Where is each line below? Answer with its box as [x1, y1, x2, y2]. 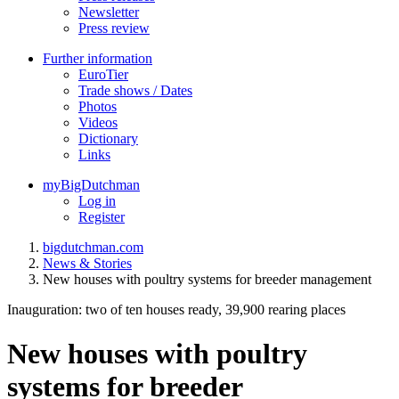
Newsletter [78, 4, 139, 20]
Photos [78, 99, 117, 115]
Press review [78, 20, 150, 37]
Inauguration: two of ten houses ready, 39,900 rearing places [7, 302, 346, 318]
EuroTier [78, 67, 128, 83]
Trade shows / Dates [78, 83, 192, 99]
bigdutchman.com [43, 240, 143, 256]
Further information [43, 51, 152, 67]
